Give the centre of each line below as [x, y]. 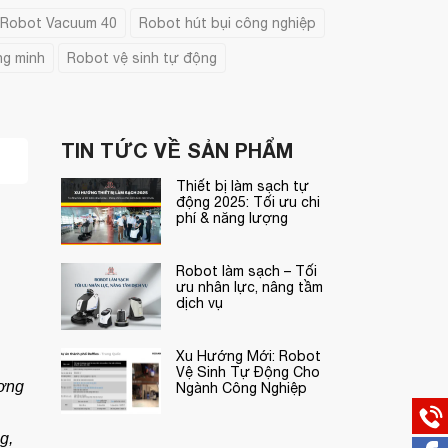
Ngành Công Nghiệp [241, 387]
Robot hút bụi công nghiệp [227, 23]
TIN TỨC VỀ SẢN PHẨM [177, 150]
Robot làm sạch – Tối [246, 270]
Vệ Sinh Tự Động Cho [248, 371]
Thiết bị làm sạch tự [242, 186]
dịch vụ [199, 302]
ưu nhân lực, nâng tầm [249, 286]
